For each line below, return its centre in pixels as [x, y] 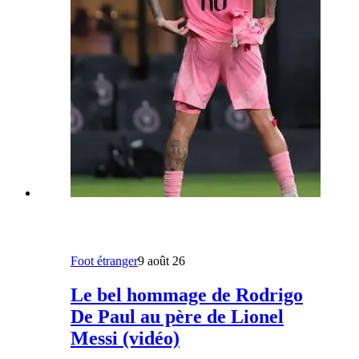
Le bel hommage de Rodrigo [187, 294]
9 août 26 [161, 261]
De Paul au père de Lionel [177, 316]
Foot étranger [104, 261]
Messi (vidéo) [125, 338]
